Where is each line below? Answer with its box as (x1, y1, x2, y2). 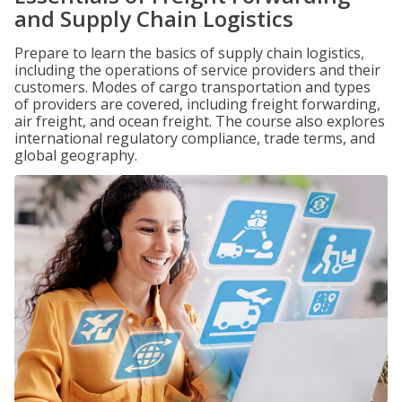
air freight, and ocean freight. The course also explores (14, 111, 385, 131)
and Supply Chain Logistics (14, 4, 293, 33)
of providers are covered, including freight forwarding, (14, 94, 380, 114)
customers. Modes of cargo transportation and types (14, 77, 371, 97)
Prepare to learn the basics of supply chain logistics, (14, 43, 364, 63)
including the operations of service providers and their (14, 60, 380, 80)
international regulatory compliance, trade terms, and (14, 128, 375, 148)
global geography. (14, 145, 137, 165)
